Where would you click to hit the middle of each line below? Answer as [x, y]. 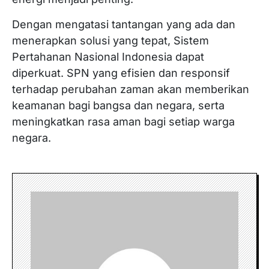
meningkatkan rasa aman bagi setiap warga [123, 122]
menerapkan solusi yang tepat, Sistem [110, 41]
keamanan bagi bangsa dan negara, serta [118, 106]
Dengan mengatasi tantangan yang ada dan [124, 25]
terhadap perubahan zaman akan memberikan [131, 89]
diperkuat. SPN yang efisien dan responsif [121, 73]
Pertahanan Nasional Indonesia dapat [108, 57]
